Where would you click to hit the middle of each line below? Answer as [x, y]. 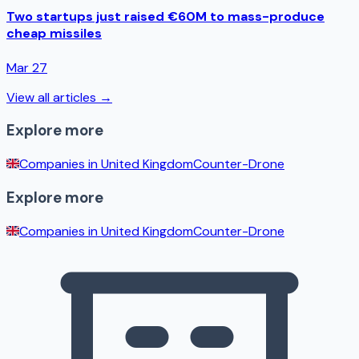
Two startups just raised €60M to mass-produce [165, 17]
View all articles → [59, 97]
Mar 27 [27, 67]
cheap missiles [54, 34]
